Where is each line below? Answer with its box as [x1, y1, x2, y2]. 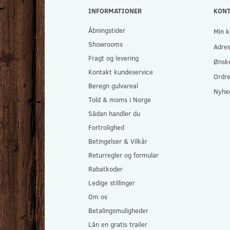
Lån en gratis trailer [88, 220, 147, 229]
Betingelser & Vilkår [88, 137, 147, 146]
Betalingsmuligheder [88, 206, 148, 215]
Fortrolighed [88, 123, 124, 132]
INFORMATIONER [88, 6, 142, 15]
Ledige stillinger [88, 178, 135, 187]
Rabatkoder [88, 164, 123, 174]
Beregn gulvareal [88, 81, 138, 90]
